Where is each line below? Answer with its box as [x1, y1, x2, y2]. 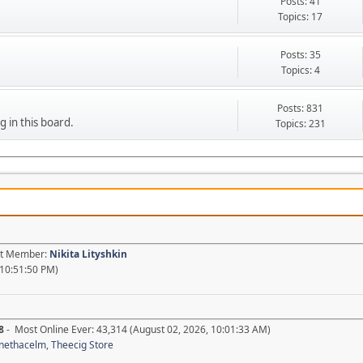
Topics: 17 [278, 9, 322, 23]
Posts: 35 [280, 47, 321, 62]
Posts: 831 [277, 100, 323, 115]
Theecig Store [51, 337, 113, 352]
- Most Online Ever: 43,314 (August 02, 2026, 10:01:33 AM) [4, 322, 271, 336]
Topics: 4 [280, 62, 320, 77]
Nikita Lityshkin [49, 246, 127, 261]
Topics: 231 [275, 116, 326, 130]
